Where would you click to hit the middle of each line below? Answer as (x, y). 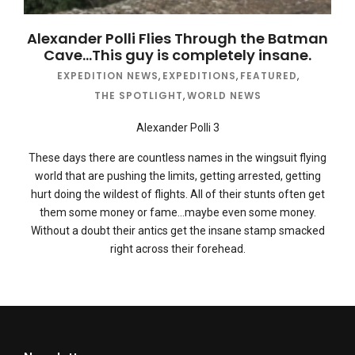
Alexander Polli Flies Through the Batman (177, 39)
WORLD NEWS (224, 96)
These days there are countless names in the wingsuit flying (177, 158)
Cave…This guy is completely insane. (177, 55)
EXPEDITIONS (199, 76)
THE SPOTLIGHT (138, 96)
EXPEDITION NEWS (107, 76)
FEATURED (268, 76)
